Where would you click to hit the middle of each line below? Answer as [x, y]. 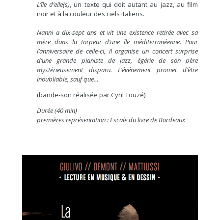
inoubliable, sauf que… [68, 79]
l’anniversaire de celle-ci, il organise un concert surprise [117, 51]
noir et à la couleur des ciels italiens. [90, 14]
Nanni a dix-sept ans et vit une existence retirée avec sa [117, 32]
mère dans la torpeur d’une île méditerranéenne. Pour [117, 41]
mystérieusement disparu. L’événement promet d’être [117, 69]
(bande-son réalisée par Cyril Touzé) [91, 95]
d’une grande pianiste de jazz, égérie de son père [117, 60]
